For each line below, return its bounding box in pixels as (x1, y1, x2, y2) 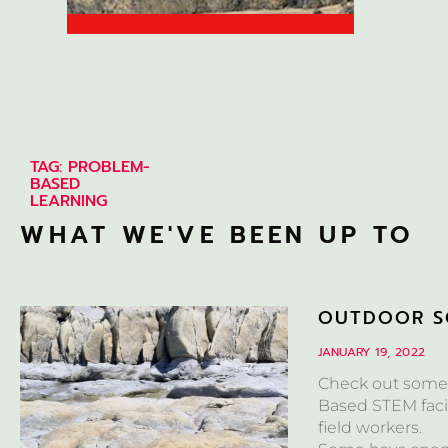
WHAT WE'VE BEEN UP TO (20, 216, 414, 253)
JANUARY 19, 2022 (318, 342, 426, 361)
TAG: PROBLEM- (30, 154, 150, 179)
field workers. (318, 417, 423, 437)
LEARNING (30, 188, 107, 213)
